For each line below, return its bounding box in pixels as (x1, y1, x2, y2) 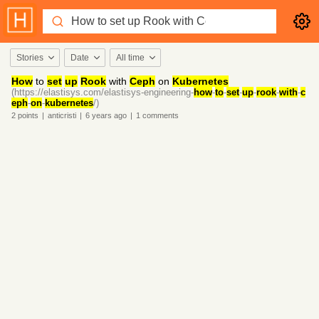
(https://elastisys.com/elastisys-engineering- (11, 87, 194, 98)
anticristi (48, 111, 76, 120)
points (16, 111, 38, 120)
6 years (85, 111, 112, 120)
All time (116, 53, 145, 63)
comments (140, 111, 179, 120)
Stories (16, 53, 43, 63)
